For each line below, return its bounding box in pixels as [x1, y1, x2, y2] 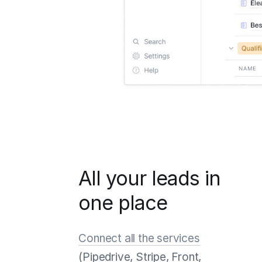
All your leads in [78, 166, 221, 190]
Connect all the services [78, 231, 200, 245]
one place [78, 190, 168, 215]
